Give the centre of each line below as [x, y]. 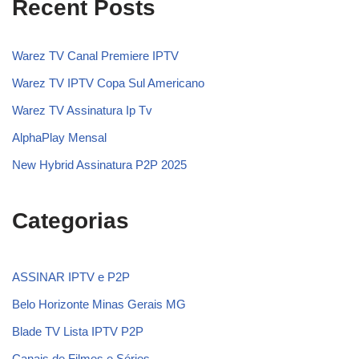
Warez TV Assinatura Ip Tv [82, 110]
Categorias [71, 221]
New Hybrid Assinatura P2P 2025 [99, 165]
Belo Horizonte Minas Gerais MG [99, 304]
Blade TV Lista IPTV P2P [78, 331]
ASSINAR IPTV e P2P [71, 277]
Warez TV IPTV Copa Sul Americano [108, 83]
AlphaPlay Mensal [59, 137]
